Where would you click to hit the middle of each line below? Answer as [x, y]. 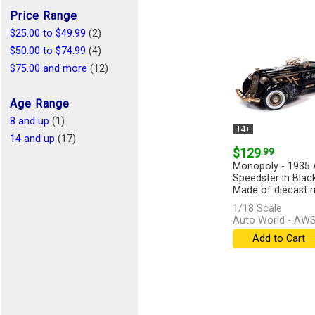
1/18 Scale [257, 209]
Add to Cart [278, 239]
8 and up [30, 121]
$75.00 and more [49, 69]
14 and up [32, 139]
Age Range [40, 104]
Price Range [44, 16]
